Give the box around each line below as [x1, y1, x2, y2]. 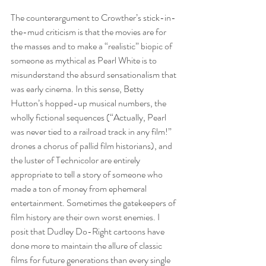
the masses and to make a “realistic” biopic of [11, 39, 174, 53]
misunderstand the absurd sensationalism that [11, 67, 178, 81]
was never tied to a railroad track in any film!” [11, 124, 173, 138]
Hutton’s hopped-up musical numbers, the [11, 96, 168, 110]
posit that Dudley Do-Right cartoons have [11, 224, 166, 238]
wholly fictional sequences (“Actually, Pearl [11, 110, 168, 124]
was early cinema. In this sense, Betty [11, 81, 145, 96]
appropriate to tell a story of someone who [11, 167, 164, 181]
